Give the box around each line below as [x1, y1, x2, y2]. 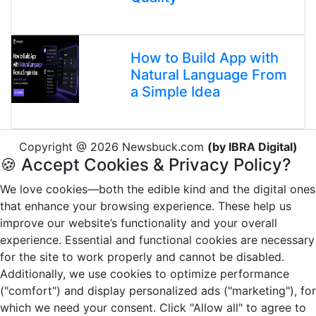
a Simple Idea [130, 83, 220, 100]
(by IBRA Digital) [207, 139, 298, 154]
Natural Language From [130, 66, 287, 83]
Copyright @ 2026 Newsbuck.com [18, 139, 207, 154]
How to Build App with [130, 49, 279, 66]
